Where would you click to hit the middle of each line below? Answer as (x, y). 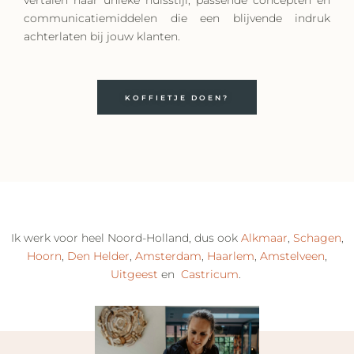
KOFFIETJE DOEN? (177, 97)
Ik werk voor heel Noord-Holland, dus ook (126, 237)
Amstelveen (292, 256)
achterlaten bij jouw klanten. (102, 36)
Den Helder (98, 256)
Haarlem (231, 256)
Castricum (209, 274)
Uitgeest (134, 274)
